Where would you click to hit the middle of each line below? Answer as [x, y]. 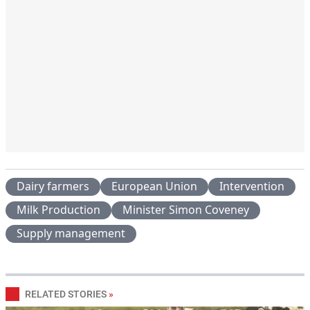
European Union [154, 186]
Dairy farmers [53, 186]
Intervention [252, 186]
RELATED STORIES [66, 294]
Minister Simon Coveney [186, 210]
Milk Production [58, 210]
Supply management [71, 234]
